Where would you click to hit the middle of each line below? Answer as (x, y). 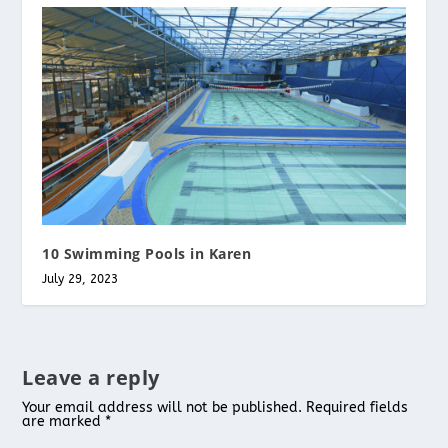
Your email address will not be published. (162, 408)
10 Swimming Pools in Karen (147, 254)
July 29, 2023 (80, 279)
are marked (64, 422)
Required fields (357, 408)
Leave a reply (91, 378)
